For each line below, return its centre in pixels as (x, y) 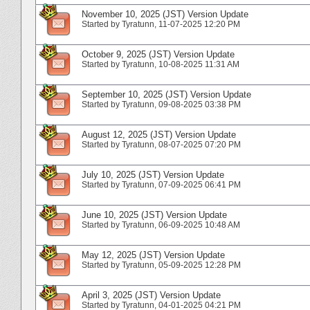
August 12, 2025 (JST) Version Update (159, 134)
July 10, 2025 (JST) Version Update (153, 174)
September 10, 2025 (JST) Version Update (166, 94)
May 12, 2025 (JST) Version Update (153, 255)
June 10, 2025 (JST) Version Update (154, 215)
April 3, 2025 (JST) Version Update (151, 295)
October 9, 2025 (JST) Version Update (158, 54)
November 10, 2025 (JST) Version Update (165, 14)
